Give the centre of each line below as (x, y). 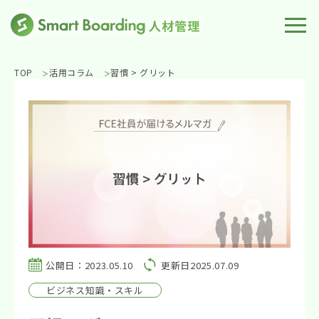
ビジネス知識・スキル (95, 290)
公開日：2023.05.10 (90, 265)
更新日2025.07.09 (200, 265)
